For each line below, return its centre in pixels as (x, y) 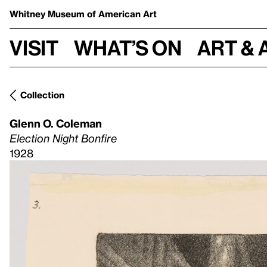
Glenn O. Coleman (56, 123)
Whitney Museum (48, 14)
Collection (42, 95)
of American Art (122, 14)
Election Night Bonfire (63, 138)
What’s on (128, 47)
